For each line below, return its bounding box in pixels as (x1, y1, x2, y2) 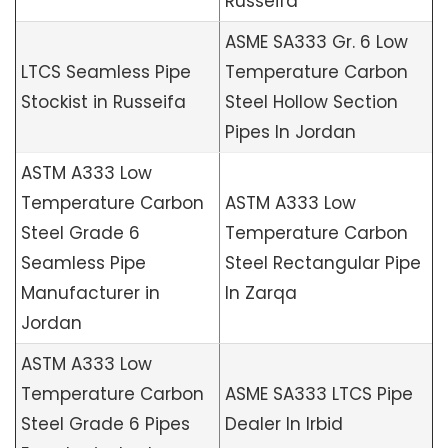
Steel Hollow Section (225, 89, 398, 114)
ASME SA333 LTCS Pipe (225, 381, 413, 406)
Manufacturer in (21, 280, 160, 305)
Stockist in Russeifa (21, 89, 186, 114)
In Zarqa (225, 280, 297, 305)
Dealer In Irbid (225, 411, 343, 436)
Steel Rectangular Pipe (225, 250, 421, 275)
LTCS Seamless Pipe (21, 59, 191, 84)
